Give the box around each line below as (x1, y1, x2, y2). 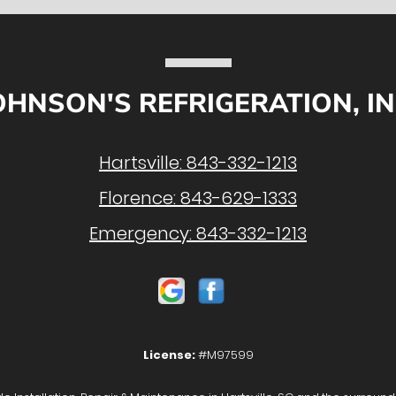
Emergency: (89, 221, 192, 246)
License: (142, 346, 195, 363)
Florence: (99, 186, 176, 210)
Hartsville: (99, 150, 182, 175)
